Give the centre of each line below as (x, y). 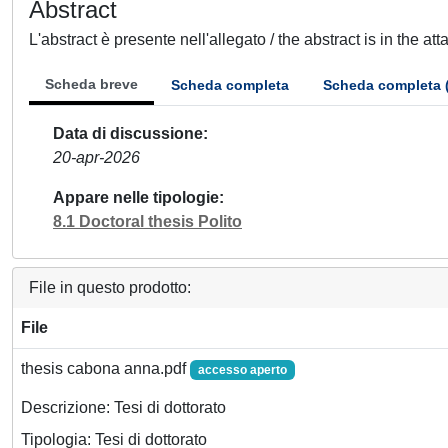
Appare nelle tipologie (136, 197)
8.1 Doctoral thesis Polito (147, 221)
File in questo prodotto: (110, 287)
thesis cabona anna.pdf (105, 368)
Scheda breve (91, 84)
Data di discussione (128, 133)
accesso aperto (242, 370)
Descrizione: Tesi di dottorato (123, 408)
